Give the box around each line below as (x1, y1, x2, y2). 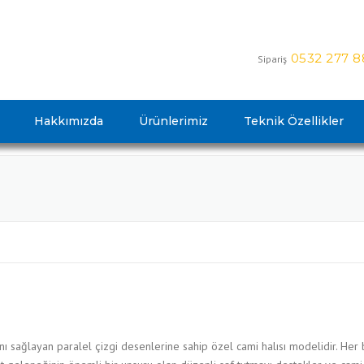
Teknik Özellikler (244, 114, 344, 128)
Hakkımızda (34, 114, 103, 128)
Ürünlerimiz (139, 114, 208, 128)
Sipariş (257, 53, 287, 65)
